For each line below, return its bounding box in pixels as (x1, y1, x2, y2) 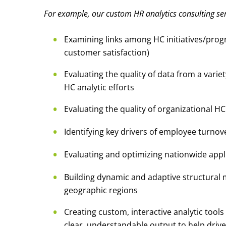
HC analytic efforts (64, 81, 134, 93)
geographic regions (64, 184, 138, 196)
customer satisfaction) (64, 46, 149, 58)
